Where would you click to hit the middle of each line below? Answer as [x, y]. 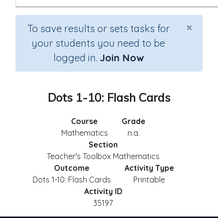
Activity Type [149, 168]
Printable [149, 180]
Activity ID [103, 191]
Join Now [121, 58]
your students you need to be [98, 43]
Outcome [72, 168]
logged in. [76, 58]
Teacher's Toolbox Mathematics [103, 156]
